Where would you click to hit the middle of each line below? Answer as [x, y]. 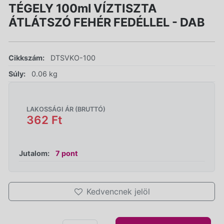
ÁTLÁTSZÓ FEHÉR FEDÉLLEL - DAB [107, 22]
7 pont [67, 153]
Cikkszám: [26, 57]
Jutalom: [34, 153]
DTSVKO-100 [73, 57]
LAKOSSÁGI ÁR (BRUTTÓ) [66, 109]
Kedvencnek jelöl [118, 191]
